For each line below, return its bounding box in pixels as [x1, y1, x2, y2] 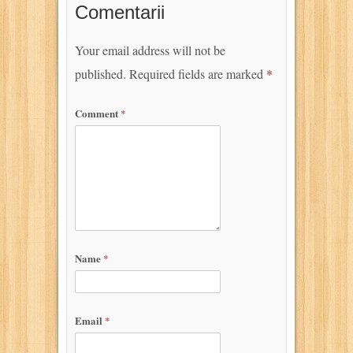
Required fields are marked [129, 65, 266, 82]
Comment [75, 106, 121, 121]
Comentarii [75, 2, 165, 23]
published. [75, 65, 126, 82]
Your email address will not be [75, 42, 225, 58]
